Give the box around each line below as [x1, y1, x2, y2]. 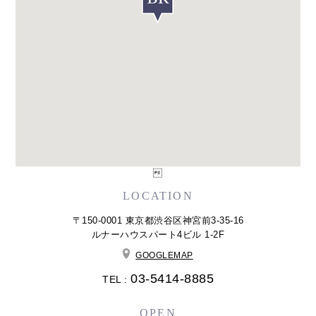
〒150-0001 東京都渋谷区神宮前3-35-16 [72, 214, 244, 226]
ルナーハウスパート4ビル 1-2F [91, 229, 225, 240]
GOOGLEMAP [135, 250, 193, 261]
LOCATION [123, 190, 193, 202]
